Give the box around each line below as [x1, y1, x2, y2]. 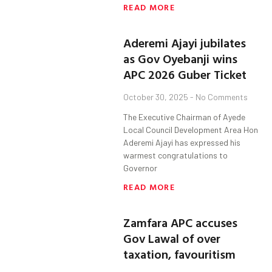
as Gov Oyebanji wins [123, 49, 238, 68]
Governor [123, 163, 158, 174]
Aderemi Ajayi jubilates [123, 33, 246, 52]
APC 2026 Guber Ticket [123, 65, 247, 84]
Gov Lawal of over [123, 229, 221, 248]
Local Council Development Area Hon [123, 124, 259, 135]
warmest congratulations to [123, 150, 228, 161]
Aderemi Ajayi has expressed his [123, 137, 241, 148]
